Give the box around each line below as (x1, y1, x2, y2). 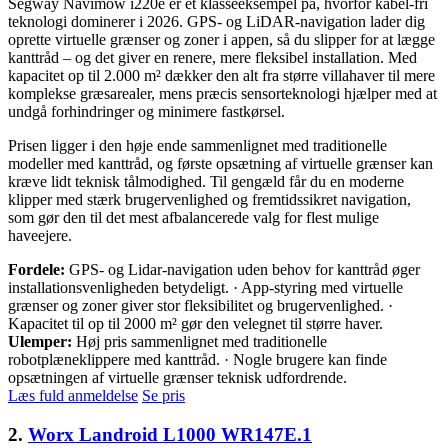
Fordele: (8, 260, 65, 278)
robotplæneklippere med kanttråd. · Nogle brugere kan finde (8, 350, 387, 368)
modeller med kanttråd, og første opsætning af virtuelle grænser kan (8, 154, 433, 172)
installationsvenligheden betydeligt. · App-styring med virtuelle (8, 278, 403, 296)
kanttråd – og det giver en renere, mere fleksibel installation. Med (8, 48, 417, 66)
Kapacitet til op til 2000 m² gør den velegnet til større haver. (8, 314, 383, 332)
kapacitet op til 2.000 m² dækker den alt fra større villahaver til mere (8, 66, 435, 84)
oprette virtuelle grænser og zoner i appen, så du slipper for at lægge (8, 30, 435, 48)
